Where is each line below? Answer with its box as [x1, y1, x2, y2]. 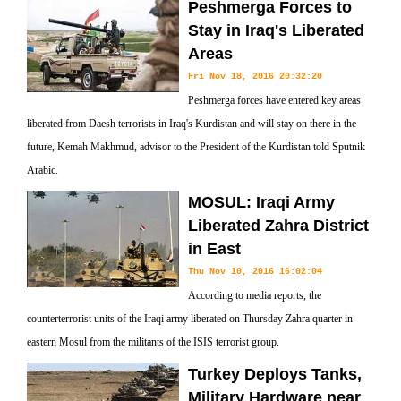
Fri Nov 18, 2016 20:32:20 [188, 72, 322, 81]
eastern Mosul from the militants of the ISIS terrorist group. [27, 336, 279, 348]
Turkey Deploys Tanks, [188, 365, 362, 383]
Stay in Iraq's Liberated [188, 21, 364, 39]
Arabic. [27, 164, 58, 176]
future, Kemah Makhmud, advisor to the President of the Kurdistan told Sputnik [27, 141, 365, 153]
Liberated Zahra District [188, 217, 369, 235]
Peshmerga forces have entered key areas [188, 94, 361, 107]
